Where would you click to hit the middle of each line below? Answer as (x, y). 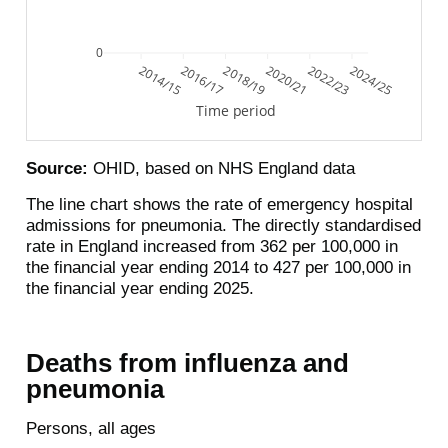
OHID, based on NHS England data (221, 168)
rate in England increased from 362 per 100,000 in (211, 246)
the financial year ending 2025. (139, 288)
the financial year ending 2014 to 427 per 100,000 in (218, 267)
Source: (56, 168)
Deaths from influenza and (187, 363)
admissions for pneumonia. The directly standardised (223, 225)
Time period (236, 111)
